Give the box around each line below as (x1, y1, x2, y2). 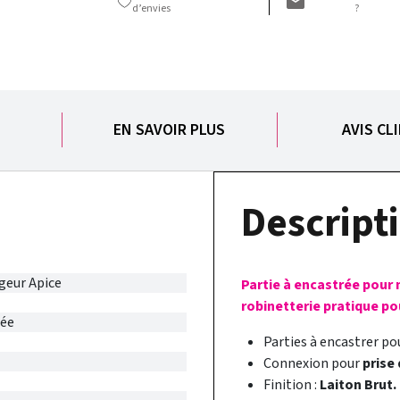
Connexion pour (263, 353, 362, 373)
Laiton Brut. (317, 374, 396, 395)
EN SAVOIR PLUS (113, 119, 226, 142)
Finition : (263, 374, 317, 395)
